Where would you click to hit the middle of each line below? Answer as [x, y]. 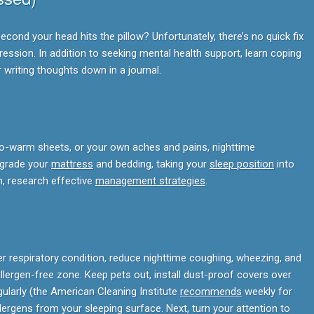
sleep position [242, 164]
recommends [211, 292]
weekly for [267, 292]
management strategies [150, 181]
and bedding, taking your [151, 164]
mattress [72, 164]
